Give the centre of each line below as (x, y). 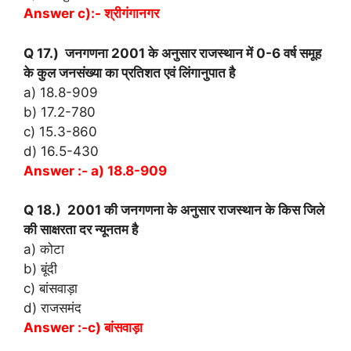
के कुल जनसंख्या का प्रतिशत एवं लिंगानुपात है (129, 72)
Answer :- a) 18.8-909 (95, 170)
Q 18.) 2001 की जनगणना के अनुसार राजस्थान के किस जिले (174, 210)
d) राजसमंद (52, 308)
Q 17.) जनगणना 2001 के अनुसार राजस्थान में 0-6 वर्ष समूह (172, 53)
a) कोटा (44, 250)
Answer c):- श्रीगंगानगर (91, 14)
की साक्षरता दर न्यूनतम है (81, 230)
